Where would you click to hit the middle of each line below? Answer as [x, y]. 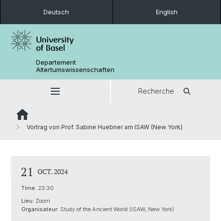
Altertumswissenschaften [75, 70]
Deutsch [56, 12]
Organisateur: [40, 209]
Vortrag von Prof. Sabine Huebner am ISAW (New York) [104, 127]
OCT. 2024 [53, 171]
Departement [56, 62]
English [166, 12]
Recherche [156, 91]
